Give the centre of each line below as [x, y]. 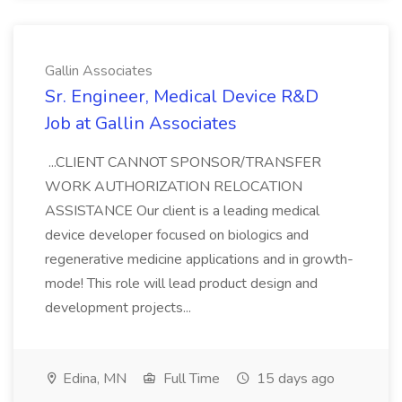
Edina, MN [93, 379]
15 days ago [294, 379]
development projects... [120, 308]
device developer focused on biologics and [177, 235]
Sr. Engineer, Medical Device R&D [182, 96]
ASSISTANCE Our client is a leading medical [182, 211]
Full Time [190, 379]
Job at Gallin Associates [141, 123]
